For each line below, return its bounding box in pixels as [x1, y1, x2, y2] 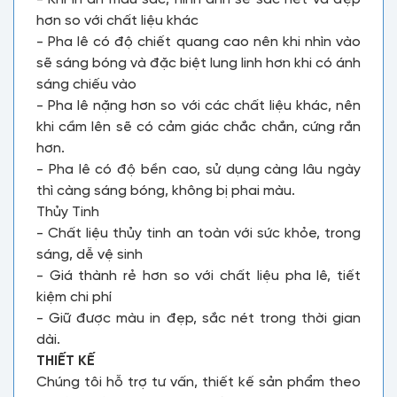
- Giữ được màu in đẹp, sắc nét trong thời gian [36, 311, 361, 326]
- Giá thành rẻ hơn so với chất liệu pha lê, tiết [36, 269, 361, 284]
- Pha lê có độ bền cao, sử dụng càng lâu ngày [36, 162, 361, 177]
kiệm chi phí [36, 290, 112, 305]
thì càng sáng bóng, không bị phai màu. [36, 183, 295, 198]
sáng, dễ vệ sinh [36, 247, 143, 262]
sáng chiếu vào [36, 77, 136, 92]
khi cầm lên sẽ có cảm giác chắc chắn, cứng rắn [36, 120, 361, 135]
